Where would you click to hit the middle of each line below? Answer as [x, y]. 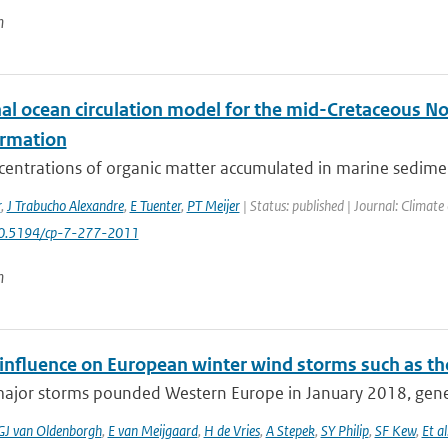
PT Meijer [213, 205]
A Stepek [290, 430]
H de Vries [231, 430]
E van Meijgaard [152, 430]
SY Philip [344, 430]
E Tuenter [155, 205]
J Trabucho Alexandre [65, 205]
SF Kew [395, 430]
